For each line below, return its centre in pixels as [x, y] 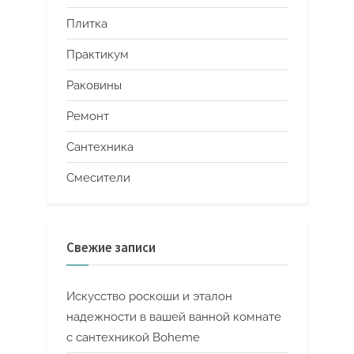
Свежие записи [111, 248]
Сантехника [100, 147]
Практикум [98, 54]
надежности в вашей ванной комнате [174, 316]
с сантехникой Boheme [133, 337]
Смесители [98, 178]
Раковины [94, 85]
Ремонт [88, 117]
